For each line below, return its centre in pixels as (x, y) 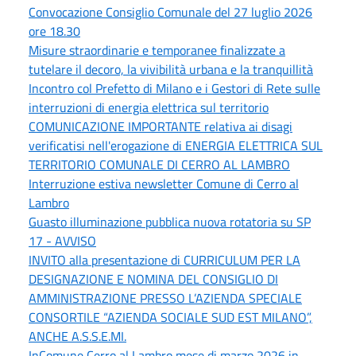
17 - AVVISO (62, 240)
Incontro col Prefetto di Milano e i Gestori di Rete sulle (174, 88)
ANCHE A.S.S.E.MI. (77, 336)
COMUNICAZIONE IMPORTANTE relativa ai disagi (161, 126)
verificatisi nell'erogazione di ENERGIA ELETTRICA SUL (176, 145)
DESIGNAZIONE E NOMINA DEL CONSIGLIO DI (153, 279)
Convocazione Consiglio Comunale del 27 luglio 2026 (170, 12)
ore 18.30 (54, 31)
